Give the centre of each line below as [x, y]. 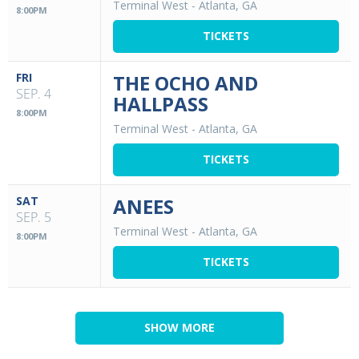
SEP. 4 [34, 93]
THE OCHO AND [186, 83]
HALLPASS [161, 103]
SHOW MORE [179, 327]
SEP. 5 [34, 217]
